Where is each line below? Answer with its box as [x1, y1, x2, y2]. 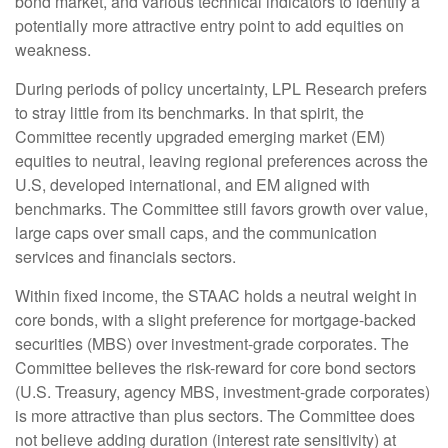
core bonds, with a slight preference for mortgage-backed [15, 307, 416, 331]
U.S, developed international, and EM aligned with [15, 172, 370, 196]
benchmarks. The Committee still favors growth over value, [15, 196, 428, 220]
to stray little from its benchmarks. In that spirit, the [15, 100, 364, 124]
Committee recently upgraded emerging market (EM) [15, 124, 385, 148]
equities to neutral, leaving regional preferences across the [15, 148, 428, 172]
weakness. [15, 37, 91, 61]
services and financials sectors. [15, 244, 236, 268]
